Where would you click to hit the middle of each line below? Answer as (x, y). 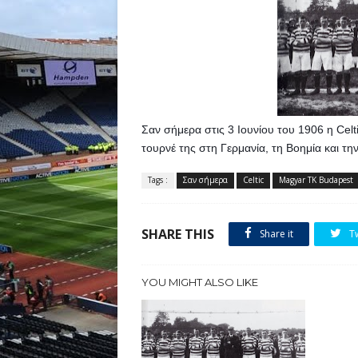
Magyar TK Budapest (316, 180)
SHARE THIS (178, 234)
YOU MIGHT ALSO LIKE (200, 282)
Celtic (253, 180)
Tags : (158, 180)
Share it (275, 234)
